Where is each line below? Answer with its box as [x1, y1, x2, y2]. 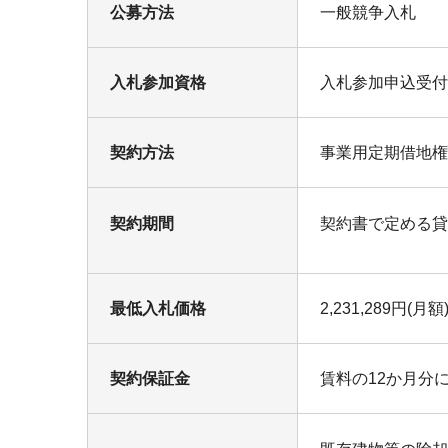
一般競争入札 [320, 3, 416, 21]
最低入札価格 [110, 299, 206, 317]
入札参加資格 [110, 73, 206, 91]
